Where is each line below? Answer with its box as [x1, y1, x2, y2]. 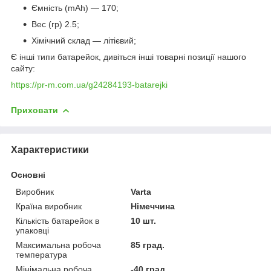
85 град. [131, 240, 165, 250]
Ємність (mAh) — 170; [31, 2, 119, 13]
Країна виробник [16, 201, 82, 211]
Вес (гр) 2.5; [31, 19, 79, 29]
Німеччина [131, 201, 175, 211]
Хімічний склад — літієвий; [31, 35, 136, 45]
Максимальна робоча [16, 240, 101, 250]
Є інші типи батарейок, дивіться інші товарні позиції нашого [11, 51, 246, 62]
